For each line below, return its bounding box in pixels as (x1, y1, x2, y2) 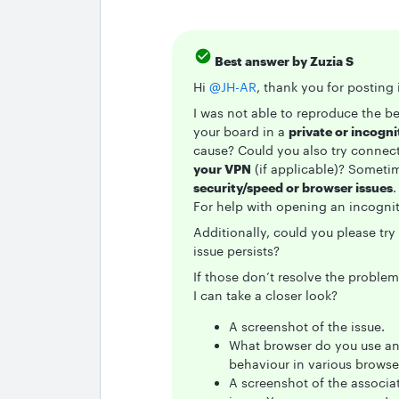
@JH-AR (209, 79, 256, 94)
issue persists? (193, 243, 280, 258)
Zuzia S (307, 53, 354, 69)
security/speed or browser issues (193, 180, 393, 195)
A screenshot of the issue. (229, 319, 385, 334)
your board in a (193, 124, 289, 139)
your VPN (193, 161, 251, 176)
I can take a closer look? (193, 288, 338, 303)
